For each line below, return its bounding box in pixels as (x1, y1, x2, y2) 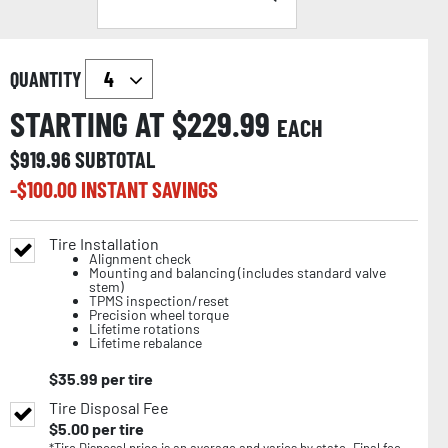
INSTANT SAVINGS (81, 175, 218, 202)
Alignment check (89, 249, 191, 267)
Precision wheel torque (89, 305, 229, 323)
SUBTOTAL (75, 145, 155, 172)
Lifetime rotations (89, 319, 200, 337)
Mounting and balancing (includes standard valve (89, 263, 386, 281)
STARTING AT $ (10, 102, 187, 144)
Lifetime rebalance (89, 333, 202, 351)
